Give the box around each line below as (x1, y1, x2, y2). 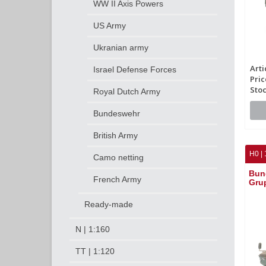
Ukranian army (93, 43, 148, 52)
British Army (93, 131, 138, 140)
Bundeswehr (93, 109, 140, 118)
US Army (93, 21, 126, 30)
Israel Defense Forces (93, 65, 176, 74)
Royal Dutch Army (93, 87, 160, 96)
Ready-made (84, 199, 133, 209)
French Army (93, 175, 141, 184)
